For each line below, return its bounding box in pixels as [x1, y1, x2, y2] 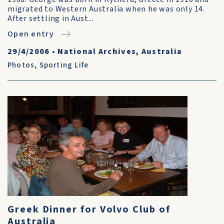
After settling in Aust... [7, 13, 94, 24]
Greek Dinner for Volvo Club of [7, 202, 170, 216]
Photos [7, 60, 35, 70]
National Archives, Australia [57, 46, 182, 57]
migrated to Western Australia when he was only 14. [7, 3, 205, 14]
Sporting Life [39, 60, 89, 70]
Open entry [7, 28, 54, 39]
